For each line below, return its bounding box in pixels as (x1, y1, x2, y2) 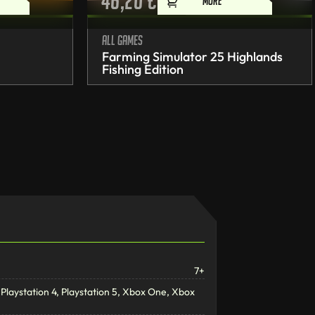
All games (102, 32, 143, 49)
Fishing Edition (102, 61, 184, 78)
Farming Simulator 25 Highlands (102, 49, 283, 65)
